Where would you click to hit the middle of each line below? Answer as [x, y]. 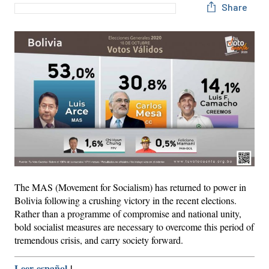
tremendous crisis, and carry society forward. [99, 240]
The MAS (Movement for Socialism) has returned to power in [130, 187]
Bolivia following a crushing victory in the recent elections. [125, 200]
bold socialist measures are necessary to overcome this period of [134, 226]
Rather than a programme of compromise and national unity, [128, 213]
